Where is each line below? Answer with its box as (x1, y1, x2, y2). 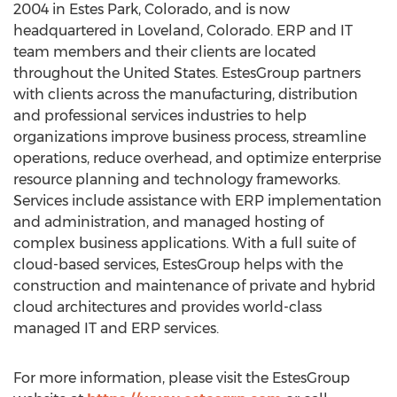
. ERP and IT (270, 22, 353, 39)
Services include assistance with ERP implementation (13, 192, 382, 209)
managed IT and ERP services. (13, 320, 219, 337)
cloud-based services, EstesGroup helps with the (13, 256, 343, 273)
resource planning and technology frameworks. (13, 171, 340, 188)
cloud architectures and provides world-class (13, 299, 322, 315)
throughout (13, 65, 97, 82)
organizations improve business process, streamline (13, 128, 366, 145)
